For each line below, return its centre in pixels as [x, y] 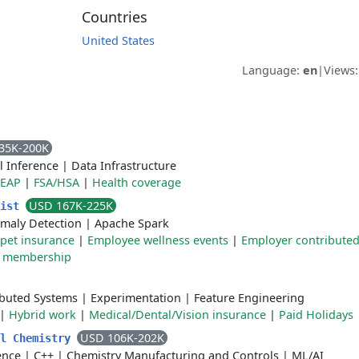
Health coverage [137, 182]
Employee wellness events [158, 240]
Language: [272, 70]
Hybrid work [42, 315]
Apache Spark [132, 223]
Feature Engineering [249, 298]
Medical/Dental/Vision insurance [177, 315]
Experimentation [136, 298]
